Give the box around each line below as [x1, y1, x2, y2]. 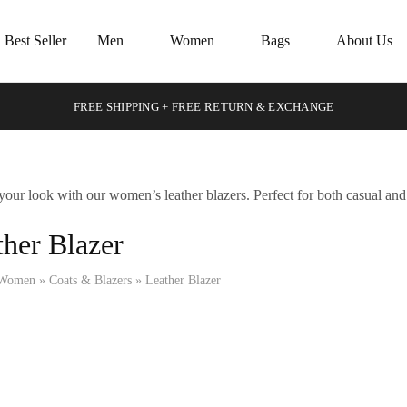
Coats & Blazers [48, 273, 132, 287]
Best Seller [4, 33, 66, 48]
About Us [335, 33, 392, 48]
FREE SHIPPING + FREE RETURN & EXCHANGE [73, 99, 334, 114]
